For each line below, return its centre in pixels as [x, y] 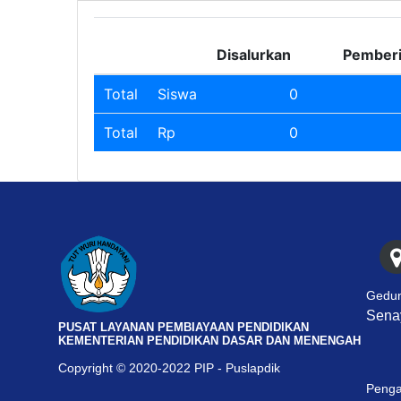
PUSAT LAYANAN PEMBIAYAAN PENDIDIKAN [183, 328]
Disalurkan [254, 55]
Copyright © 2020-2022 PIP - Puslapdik [169, 368]
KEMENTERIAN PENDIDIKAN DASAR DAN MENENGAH [209, 341]
